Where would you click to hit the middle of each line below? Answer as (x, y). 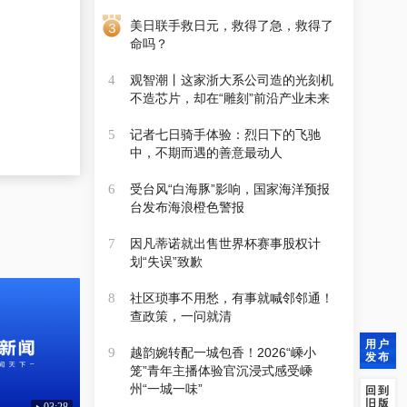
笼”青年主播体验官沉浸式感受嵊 (221, 371)
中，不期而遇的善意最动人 (206, 153)
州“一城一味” (166, 389)
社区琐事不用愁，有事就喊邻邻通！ (231, 298)
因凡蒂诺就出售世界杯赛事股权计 (225, 243)
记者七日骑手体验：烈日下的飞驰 (225, 134)
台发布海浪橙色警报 (187, 207)
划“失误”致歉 (166, 262)
